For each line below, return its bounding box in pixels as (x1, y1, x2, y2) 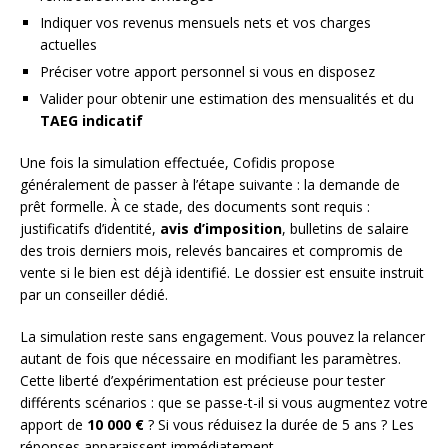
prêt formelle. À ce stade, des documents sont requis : (20, 197, 370, 217)
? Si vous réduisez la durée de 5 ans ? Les (144, 415, 414, 435)
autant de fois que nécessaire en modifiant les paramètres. (20, 349, 401, 369)
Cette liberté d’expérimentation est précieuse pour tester (20, 371, 385, 391)
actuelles (40, 35, 97, 55)
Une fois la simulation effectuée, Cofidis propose (20, 153, 335, 173)
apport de (20, 415, 87, 435)
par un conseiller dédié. (20, 285, 168, 305)
